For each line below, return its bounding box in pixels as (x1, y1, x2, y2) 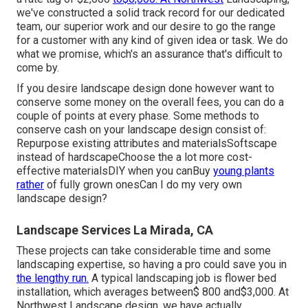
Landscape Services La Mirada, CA (16, 223, 213, 238)
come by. (16, 61, 59, 75)
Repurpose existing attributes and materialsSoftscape (16, 137, 277, 151)
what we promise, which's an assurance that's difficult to (16, 47, 283, 61)
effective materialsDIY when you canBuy (16, 164, 213, 178)
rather (16, 178, 44, 192)
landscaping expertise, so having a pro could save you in (16, 258, 287, 272)
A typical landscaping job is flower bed (89, 272, 276, 285)
